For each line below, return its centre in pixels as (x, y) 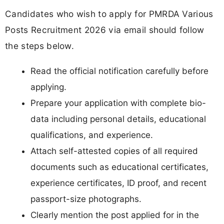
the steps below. (40, 46)
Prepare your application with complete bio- (118, 103)
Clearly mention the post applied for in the (115, 215)
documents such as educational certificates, (119, 167)
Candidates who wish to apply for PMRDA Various (109, 14)
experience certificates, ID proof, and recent (118, 183)
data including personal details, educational (118, 119)
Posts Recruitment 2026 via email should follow (105, 30)
